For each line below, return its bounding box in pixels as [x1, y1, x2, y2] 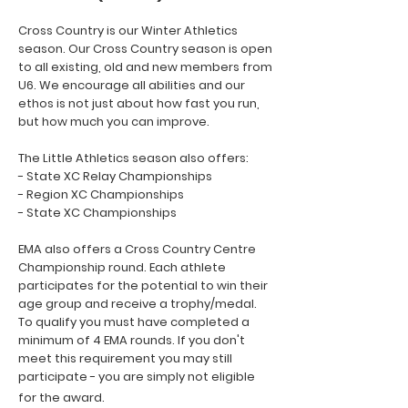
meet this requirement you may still [18, 350, 232, 367]
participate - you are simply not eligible [18, 368, 255, 385]
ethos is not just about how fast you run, [18, 95, 260, 112]
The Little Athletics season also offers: [18, 149, 249, 167]
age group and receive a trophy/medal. [18, 295, 257, 312]
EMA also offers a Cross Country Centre [18, 240, 256, 258]
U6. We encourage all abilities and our [18, 76, 245, 94]
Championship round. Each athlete [18, 259, 226, 276]
